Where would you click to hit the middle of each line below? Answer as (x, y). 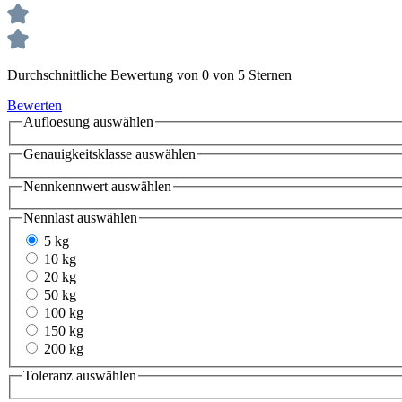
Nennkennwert (66, 186)
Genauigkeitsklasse (78, 154)
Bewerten (35, 106)
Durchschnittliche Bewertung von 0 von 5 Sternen (149, 75)
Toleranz (48, 375)
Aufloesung (57, 122)
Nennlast (48, 218)
